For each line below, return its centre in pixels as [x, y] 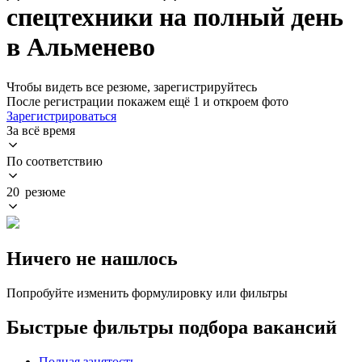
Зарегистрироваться [61, 116]
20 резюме [36, 192]
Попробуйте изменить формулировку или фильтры [147, 293]
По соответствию [55, 161]
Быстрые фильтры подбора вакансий [172, 327]
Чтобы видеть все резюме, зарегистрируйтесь [132, 86]
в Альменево [81, 47]
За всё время [41, 130]
